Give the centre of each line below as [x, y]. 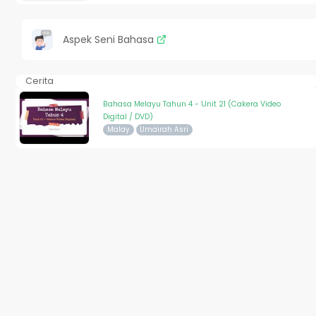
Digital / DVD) [128, 117]
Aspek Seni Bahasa [109, 40]
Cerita [39, 81]
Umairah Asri [164, 130]
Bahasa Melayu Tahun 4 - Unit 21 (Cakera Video [192, 104]
